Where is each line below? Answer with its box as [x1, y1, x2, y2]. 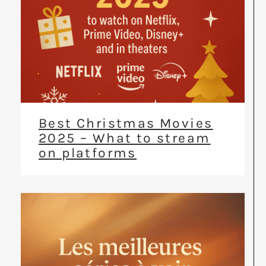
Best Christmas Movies [39, 115, 213, 132]
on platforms [39, 145, 137, 161]
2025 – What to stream [39, 130, 211, 147]
